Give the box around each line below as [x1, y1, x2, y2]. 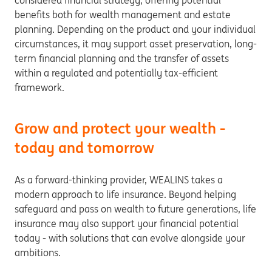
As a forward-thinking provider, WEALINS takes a [15, 174, 223, 186]
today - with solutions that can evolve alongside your [15, 232, 245, 244]
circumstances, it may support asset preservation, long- [15, 38, 257, 50]
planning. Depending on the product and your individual [15, 23, 256, 35]
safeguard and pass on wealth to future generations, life [15, 203, 256, 215]
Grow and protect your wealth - [15, 119, 225, 138]
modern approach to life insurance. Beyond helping [15, 188, 236, 200]
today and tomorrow [15, 138, 154, 157]
